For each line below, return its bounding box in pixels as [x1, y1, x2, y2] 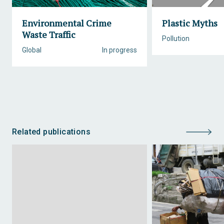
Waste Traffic [22, 28, 75, 40]
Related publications [12, 127, 90, 136]
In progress [102, 46, 137, 54]
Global [22, 46, 41, 54]
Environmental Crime [22, 17, 111, 29]
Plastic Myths [162, 17, 217, 29]
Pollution [162, 34, 189, 42]
